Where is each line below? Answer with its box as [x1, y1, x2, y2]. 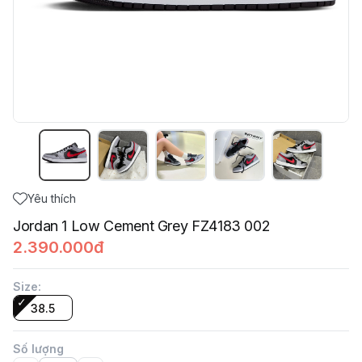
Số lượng [13, 342, 64, 356]
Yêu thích [27, 192, 76, 205]
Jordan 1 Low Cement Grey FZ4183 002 [13, 217, 271, 234]
